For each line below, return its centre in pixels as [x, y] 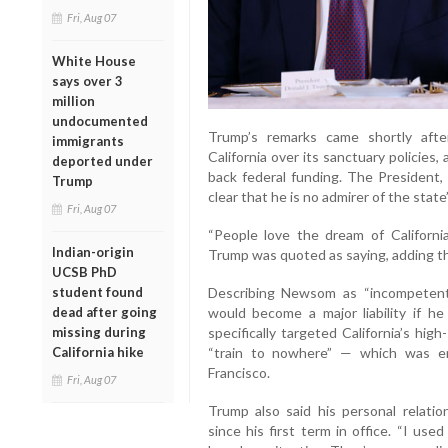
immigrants [88, 140]
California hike [98, 351]
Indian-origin [93, 251]
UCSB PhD [84, 271]
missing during [99, 331]
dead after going [104, 311]
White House [94, 60]
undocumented [100, 120]
